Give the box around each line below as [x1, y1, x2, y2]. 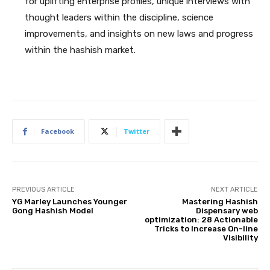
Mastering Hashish [181, 197, 258, 206]
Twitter [124, 127, 149, 136]
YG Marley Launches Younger [12, 197, 127, 206]
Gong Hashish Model [12, 206, 93, 215]
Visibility [222, 233, 258, 242]
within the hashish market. [25, 45, 136, 55]
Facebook [41, 127, 74, 136]
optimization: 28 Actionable [144, 215, 258, 224]
